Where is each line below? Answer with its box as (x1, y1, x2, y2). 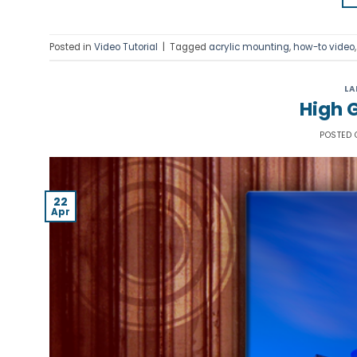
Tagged (170, 40, 209, 53)
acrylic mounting (209, 40, 289, 53)
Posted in (49, 40, 94, 53)
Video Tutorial (94, 40, 158, 53)
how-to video (293, 40, 355, 53)
